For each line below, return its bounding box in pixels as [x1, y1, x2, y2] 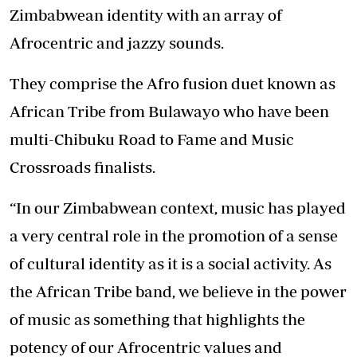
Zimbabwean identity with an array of [10, 6, 282, 25]
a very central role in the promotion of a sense [10, 226, 338, 245]
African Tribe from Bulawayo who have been [10, 102, 329, 121]
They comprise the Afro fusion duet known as [10, 74, 335, 93]
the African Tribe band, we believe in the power [10, 282, 347, 301]
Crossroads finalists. [10, 158, 155, 177]
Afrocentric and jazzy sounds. [10, 33, 224, 53]
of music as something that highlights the [10, 310, 305, 329]
